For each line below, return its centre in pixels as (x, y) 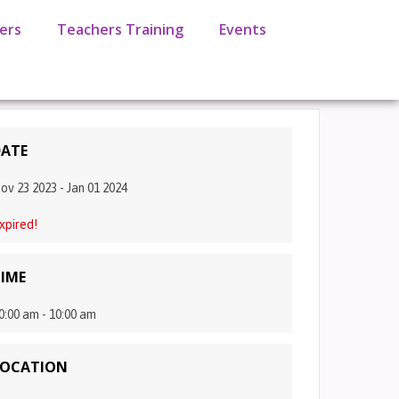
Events (243, 29)
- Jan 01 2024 (92, 188)
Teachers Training (121, 29)
